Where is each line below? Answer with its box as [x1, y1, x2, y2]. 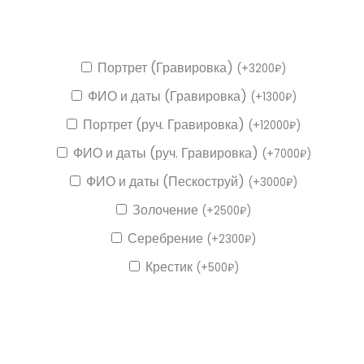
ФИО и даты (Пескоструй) [86, 171, 248, 191]
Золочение [132, 200, 201, 219]
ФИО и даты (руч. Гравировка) [72, 143, 262, 162]
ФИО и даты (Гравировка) [87, 86, 250, 106]
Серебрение [128, 228, 206, 248]
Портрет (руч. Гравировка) [83, 115, 248, 134]
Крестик [145, 257, 196, 276]
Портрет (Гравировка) [97, 58, 236, 77]
